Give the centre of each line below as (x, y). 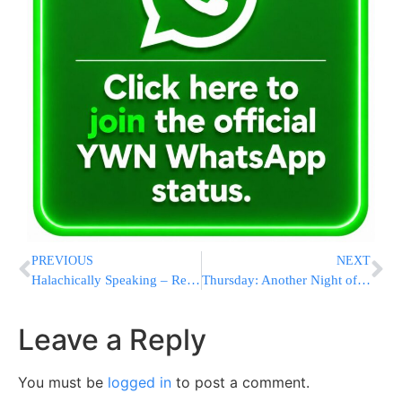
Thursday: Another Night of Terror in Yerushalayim (363, 280)
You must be (63, 382)
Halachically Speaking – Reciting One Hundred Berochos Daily (193, 280)
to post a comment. (240, 382)
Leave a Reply (112, 339)
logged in (140, 382)
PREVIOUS (62, 260)
